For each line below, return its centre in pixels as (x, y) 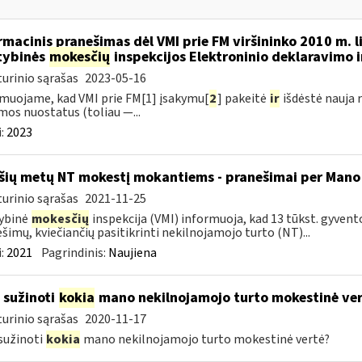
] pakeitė (243, 99)
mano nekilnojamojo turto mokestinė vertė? (205, 339)
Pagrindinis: (74, 253)
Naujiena (132, 253)
